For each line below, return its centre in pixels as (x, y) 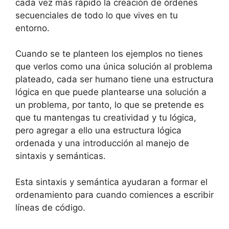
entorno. (32, 28)
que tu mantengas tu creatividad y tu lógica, (106, 118)
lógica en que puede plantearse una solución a (111, 92)
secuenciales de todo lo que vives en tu (97, 15)
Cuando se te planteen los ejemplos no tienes (109, 54)
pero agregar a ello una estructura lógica (98, 130)
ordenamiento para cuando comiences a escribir (114, 194)
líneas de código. (50, 207)
